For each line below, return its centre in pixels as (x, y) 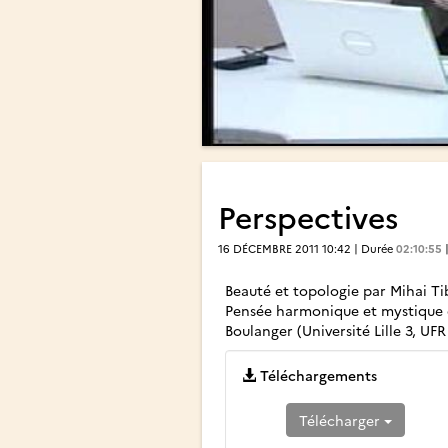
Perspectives (308, 215)
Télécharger (341, 419)
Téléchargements (316, 374)
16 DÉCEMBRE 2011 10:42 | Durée (307, 248)
